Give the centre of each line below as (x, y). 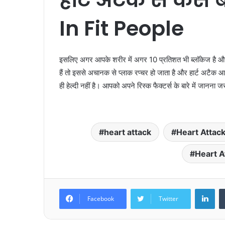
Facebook (101, 198)
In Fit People (122, 29)
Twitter (168, 198)
